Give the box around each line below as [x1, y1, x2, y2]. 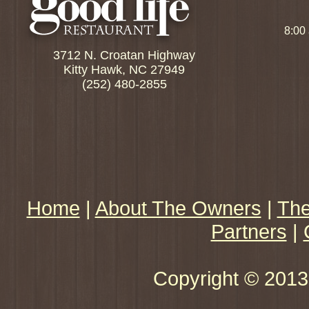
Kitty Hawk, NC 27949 [63, 63, 185, 77]
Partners [210, 220, 287, 243]
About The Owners [94, 197, 261, 219]
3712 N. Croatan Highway [53, 48, 195, 62]
